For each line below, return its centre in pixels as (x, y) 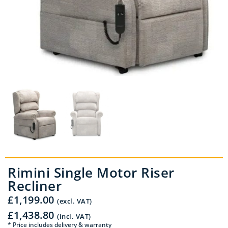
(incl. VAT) (74, 216)
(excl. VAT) (75, 201)
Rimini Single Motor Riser (91, 172)
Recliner (35, 186)
